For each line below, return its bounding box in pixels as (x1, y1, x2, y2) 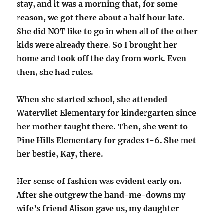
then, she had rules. (17, 67, 94, 77)
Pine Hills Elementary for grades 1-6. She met (17, 135, 197, 145)
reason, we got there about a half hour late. (17, 13, 185, 23)
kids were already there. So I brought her (17, 40, 178, 50)
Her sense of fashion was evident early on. (17, 176, 182, 186)
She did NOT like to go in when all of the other (17, 26, 198, 36)
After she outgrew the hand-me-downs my (17, 190, 186, 200)
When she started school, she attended (17, 94, 168, 105)
